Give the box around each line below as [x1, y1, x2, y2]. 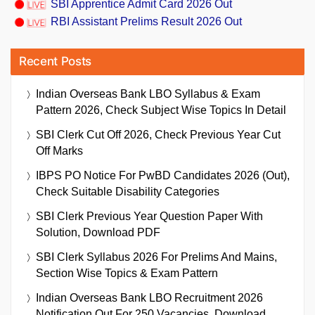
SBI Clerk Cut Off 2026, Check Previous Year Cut [36, 129, 281, 141]
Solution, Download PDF [36, 226, 160, 239]
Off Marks [36, 145, 83, 157]
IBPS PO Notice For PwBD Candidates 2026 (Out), [36, 169, 290, 182]
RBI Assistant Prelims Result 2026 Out [51, 15, 242, 28]
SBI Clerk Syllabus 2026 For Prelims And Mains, [36, 251, 277, 264]
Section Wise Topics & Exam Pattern [36, 267, 218, 280]
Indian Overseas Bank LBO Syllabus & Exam [36, 88, 260, 101]
